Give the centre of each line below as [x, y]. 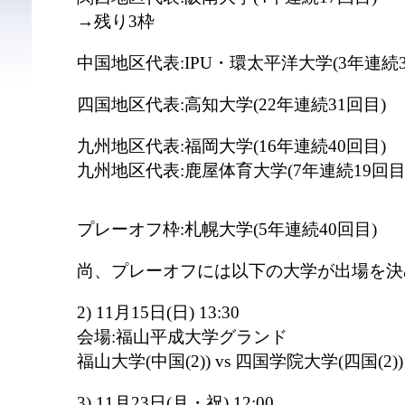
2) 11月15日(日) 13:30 [158, 312]
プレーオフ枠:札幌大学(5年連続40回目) [227, 229]
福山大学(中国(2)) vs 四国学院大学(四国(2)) [240, 361]
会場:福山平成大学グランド [182, 337]
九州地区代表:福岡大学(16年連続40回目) [231, 146]
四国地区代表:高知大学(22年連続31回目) [231, 104]
